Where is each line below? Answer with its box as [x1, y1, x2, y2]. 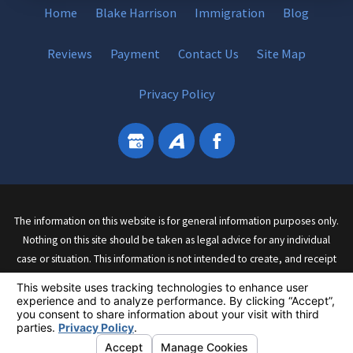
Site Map [256, 45, 306, 61]
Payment [110, 45, 161, 61]
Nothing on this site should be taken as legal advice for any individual [23, 233, 330, 247]
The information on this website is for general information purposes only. [14, 214, 339, 229]
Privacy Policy [138, 86, 215, 102]
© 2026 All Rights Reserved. [54, 300, 184, 314]
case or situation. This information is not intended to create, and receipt [17, 252, 336, 266]
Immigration [194, 4, 265, 20]
